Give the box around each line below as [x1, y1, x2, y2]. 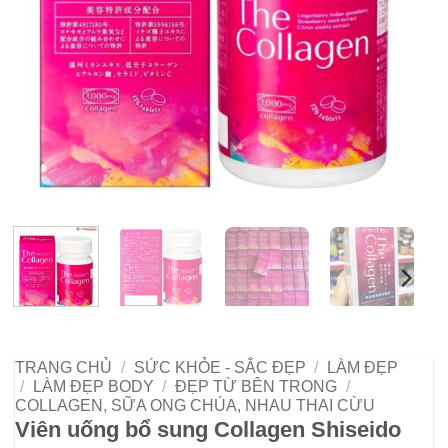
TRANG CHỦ [15, 358, 112, 376]
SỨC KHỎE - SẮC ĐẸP [133, 358, 306, 376]
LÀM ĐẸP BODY [32, 377, 154, 395]
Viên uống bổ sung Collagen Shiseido [15, 416, 401, 442]
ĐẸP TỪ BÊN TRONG [175, 377, 338, 395]
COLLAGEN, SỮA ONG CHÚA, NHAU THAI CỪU [15, 396, 375, 414]
